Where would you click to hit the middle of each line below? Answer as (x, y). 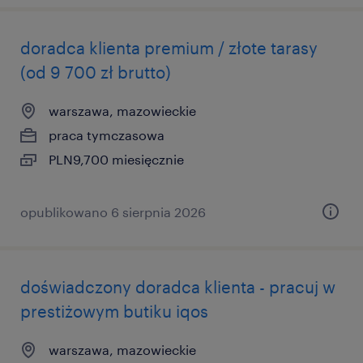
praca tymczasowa (107, 135)
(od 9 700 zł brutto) (96, 72)
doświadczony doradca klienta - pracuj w (178, 287)
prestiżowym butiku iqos (114, 311)
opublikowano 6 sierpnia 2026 (113, 212)
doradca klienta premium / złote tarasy (169, 48)
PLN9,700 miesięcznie (116, 159)
